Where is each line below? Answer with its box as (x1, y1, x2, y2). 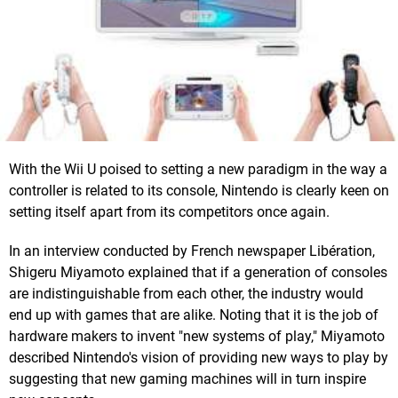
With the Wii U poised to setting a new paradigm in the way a (9, 161, 387, 179)
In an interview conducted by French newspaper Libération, (9, 243, 375, 260)
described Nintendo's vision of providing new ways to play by (9, 349, 388, 367)
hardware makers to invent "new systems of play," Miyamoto (9, 328, 385, 346)
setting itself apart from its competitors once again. (9, 203, 330, 221)
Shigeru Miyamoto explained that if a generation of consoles (9, 264, 387, 282)
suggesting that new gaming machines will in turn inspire (9, 370, 366, 388)
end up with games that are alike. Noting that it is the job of (9, 306, 378, 324)
